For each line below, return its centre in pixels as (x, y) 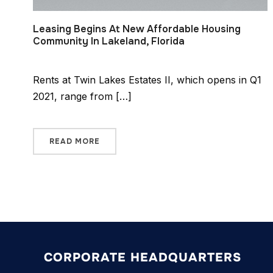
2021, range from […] (82, 96)
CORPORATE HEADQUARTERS (143, 257)
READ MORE (74, 141)
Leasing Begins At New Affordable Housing (136, 29)
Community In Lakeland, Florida (108, 41)
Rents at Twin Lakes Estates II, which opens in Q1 (147, 80)
